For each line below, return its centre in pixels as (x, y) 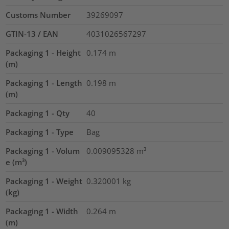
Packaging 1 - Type (40, 132)
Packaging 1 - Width (42, 211)
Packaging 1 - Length (44, 83)
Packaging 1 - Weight (44, 181)
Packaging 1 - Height (43, 52)
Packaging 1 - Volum (43, 151)
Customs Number (38, 15)
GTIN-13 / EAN (32, 33)
